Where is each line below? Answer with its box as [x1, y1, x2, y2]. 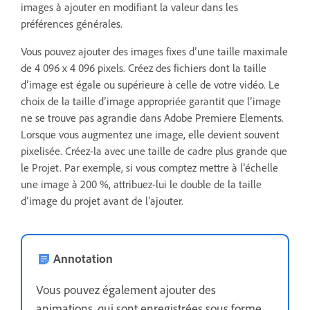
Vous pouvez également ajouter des [36, 281, 216, 297]
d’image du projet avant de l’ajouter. [21, 193, 183, 208]
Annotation [53, 250, 113, 266]
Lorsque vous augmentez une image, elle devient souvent [21, 127, 280, 141]
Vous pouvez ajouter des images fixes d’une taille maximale [21, 44, 288, 58]
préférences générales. [21, 16, 122, 30]
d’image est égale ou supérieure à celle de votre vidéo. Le [21, 77, 280, 91]
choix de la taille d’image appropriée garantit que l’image [21, 93, 281, 108]
